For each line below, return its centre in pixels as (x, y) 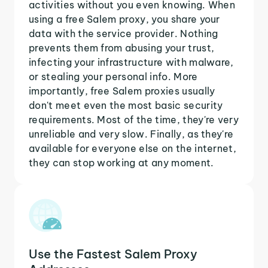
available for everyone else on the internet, (133, 148)
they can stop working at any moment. (121, 162)
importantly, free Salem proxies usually (122, 91)
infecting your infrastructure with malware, (131, 62)
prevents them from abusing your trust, (122, 48)
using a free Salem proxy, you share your (124, 19)
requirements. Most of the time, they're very (134, 119)
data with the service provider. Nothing (124, 33)
